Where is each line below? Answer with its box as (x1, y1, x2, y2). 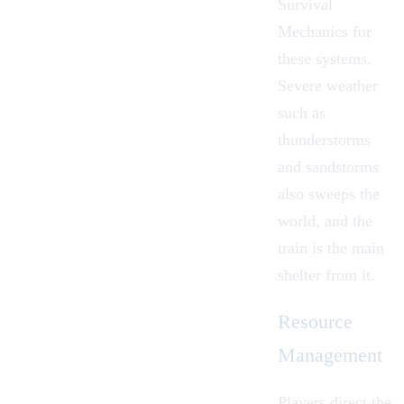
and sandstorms (278, 158, 379, 177)
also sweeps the (278, 185, 380, 204)
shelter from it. (278, 266, 375, 285)
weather (326, 77, 378, 96)
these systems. (278, 50, 372, 69)
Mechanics (278, 23, 348, 41)
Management (278, 344, 382, 367)
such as (278, 104, 326, 123)
